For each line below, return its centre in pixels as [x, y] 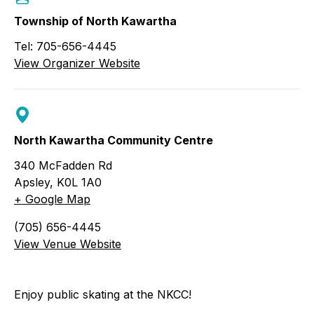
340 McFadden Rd [63, 165]
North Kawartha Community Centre [114, 140]
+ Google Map [52, 199]
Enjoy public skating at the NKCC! [103, 294]
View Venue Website [68, 244]
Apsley [32, 182]
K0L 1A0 [79, 182]
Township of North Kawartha [95, 21]
